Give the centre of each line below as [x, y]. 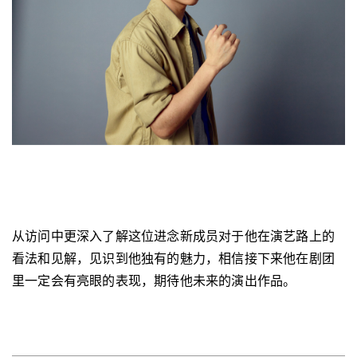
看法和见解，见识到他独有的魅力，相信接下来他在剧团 [174, 257]
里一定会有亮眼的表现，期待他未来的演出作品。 [154, 280]
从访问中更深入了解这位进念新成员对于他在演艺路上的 [174, 235]
